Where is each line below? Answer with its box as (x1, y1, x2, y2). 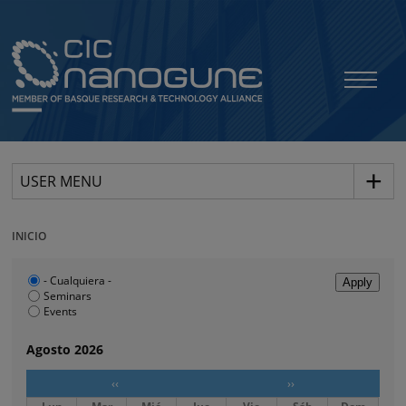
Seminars (43, 288, 92, 304)
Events (43, 304, 78, 319)
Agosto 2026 (26, 341, 104, 359)
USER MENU (20, 170, 103, 191)
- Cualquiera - (43, 273, 112, 288)
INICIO (12, 228, 47, 244)
